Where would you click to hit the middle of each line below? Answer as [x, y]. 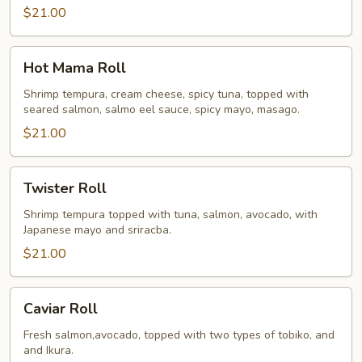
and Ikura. [48, 350]
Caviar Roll [61, 309]
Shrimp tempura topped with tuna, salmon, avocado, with [170, 215]
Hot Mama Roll [75, 68]
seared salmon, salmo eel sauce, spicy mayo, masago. [162, 109]
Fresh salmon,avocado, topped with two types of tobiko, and [179, 335]
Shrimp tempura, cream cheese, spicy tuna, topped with [166, 94]
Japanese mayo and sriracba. [97, 230]
